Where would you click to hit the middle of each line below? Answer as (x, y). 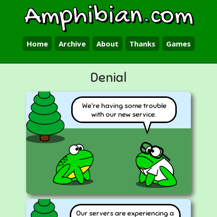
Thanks (142, 44)
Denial (108, 77)
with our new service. (124, 114)
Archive (72, 44)
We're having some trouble (124, 105)
